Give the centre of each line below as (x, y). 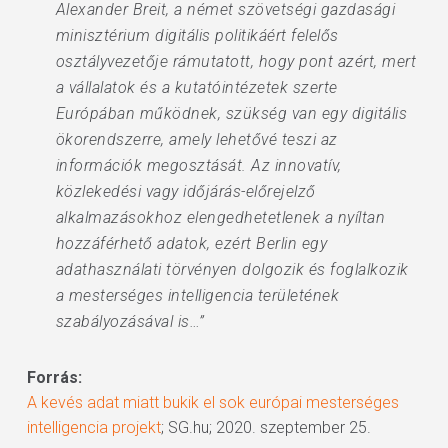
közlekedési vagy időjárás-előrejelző (185, 191)
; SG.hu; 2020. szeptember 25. (265, 427)
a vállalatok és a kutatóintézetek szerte (196, 87)
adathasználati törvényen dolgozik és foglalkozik (232, 269)
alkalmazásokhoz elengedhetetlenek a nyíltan (220, 217)
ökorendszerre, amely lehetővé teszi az (196, 139)
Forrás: (54, 377)
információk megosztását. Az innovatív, (198, 165)
